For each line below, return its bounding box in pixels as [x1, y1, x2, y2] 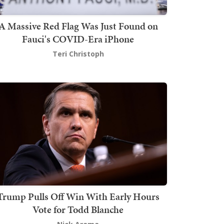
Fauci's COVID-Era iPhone [22, 31, 134, 46]
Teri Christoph [52, 48, 104, 58]
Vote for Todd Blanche [32, 202, 123, 217]
